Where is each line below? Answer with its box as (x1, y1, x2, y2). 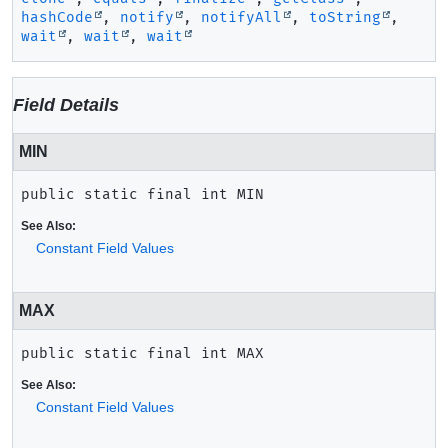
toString (309, 9, 381, 26)
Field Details (13, 95, 119, 115)
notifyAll (201, 9, 282, 26)
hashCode (21, 9, 93, 26)
